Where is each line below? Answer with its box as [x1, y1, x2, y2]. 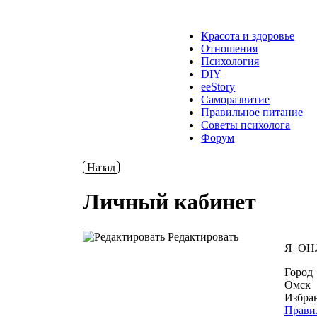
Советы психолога [201, 119, 291, 131]
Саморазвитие [201, 93, 270, 105]
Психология [201, 55, 260, 67]
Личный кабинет [83, 189, 256, 215]
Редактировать [165, 230, 238, 243]
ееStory [201, 81, 236, 93]
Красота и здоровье [201, 30, 295, 42]
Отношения [201, 42, 258, 54]
